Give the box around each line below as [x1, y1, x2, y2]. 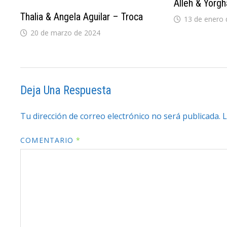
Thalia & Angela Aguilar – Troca [20, 10, 143, 23]
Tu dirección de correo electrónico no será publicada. [20, 110, 221, 122]
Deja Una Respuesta [20, 83, 112, 97]
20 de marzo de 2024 [30, 27, 101, 37]
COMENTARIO [20, 135, 77, 145]
